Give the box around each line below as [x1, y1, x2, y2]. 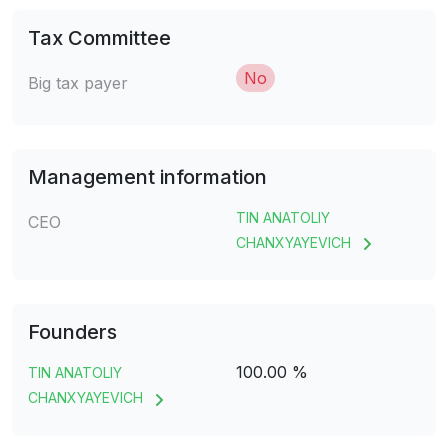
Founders [28, 320, 117, 345]
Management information [28, 165, 267, 190]
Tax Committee [28, 26, 171, 51]
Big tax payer [28, 73, 128, 94]
